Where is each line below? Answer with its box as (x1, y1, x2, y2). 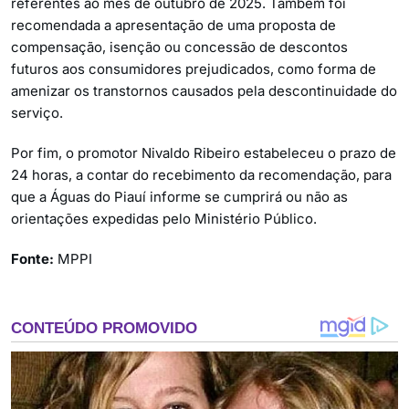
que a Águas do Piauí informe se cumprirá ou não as (11, 187, 348, 205)
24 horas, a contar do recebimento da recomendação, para (11, 165, 392, 184)
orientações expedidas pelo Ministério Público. (11, 209, 317, 227)
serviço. (11, 103, 63, 121)
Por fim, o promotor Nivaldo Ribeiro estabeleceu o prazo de (11, 143, 396, 162)
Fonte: (11, 249, 58, 267)
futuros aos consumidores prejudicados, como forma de (11, 59, 376, 78)
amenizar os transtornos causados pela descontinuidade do (11, 81, 397, 100)
